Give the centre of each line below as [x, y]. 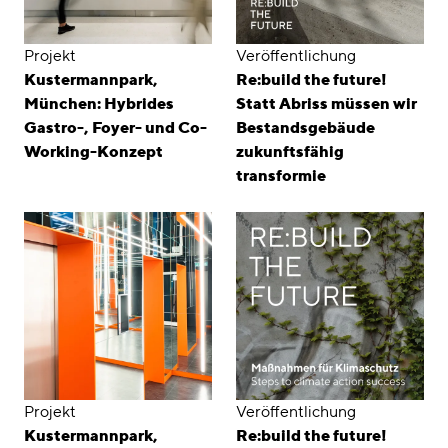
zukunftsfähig [290, 152]
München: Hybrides [99, 104]
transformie [281, 176]
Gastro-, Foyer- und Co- [115, 128]
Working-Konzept [93, 152]
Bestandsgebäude [305, 128]
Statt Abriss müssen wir [326, 104]
